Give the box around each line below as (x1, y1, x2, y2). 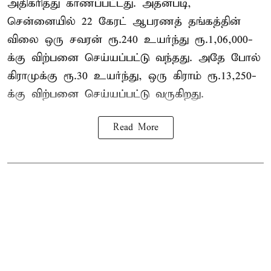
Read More (113, 122, 158, 134)
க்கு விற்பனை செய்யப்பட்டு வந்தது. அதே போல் (7, 51, 261, 65)
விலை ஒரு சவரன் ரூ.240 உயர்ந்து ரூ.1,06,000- (7, 33, 253, 47)
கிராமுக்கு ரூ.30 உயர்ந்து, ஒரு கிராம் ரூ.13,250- (7, 69, 256, 83)
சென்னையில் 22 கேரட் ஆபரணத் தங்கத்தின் (7, 15, 241, 29)
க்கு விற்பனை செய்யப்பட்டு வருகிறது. (7, 87, 204, 102)
